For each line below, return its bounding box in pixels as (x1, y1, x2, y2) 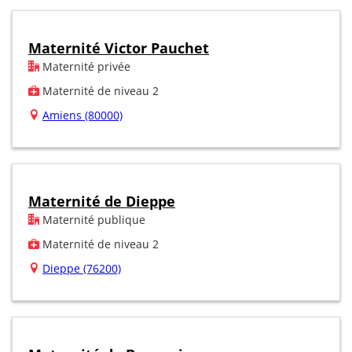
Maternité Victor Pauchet (28, 38, 209, 57)
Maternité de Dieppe (28, 191, 175, 211)
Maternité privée (39, 58, 130, 74)
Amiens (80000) (42, 107, 123, 123)
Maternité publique (39, 211, 145, 227)
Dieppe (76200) (42, 260, 121, 276)
